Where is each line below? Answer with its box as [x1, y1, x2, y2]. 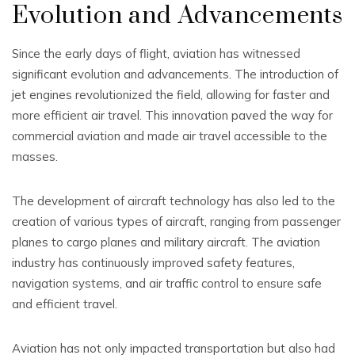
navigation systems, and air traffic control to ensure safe [12, 276, 322, 291]
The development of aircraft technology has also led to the [12, 193, 335, 208]
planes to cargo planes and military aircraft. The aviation [12, 235, 320, 250]
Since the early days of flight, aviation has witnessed [12, 46, 300, 61]
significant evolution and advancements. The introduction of [12, 67, 338, 82]
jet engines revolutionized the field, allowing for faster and [12, 87, 330, 102]
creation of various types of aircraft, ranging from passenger [12, 214, 341, 229]
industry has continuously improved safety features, [12, 255, 295, 270]
